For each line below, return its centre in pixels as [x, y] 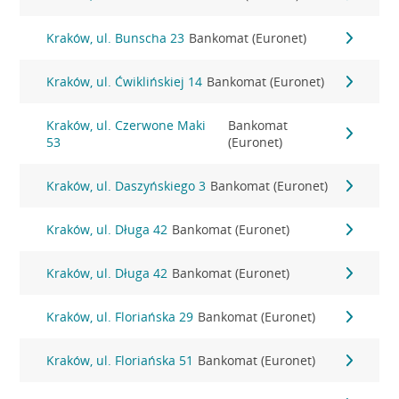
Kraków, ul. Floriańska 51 [120, 360]
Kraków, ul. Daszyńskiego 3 [126, 186]
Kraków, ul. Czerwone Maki [126, 125]
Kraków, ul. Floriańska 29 [120, 317]
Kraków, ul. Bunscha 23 [116, 38]
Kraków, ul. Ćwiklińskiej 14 [125, 81]
